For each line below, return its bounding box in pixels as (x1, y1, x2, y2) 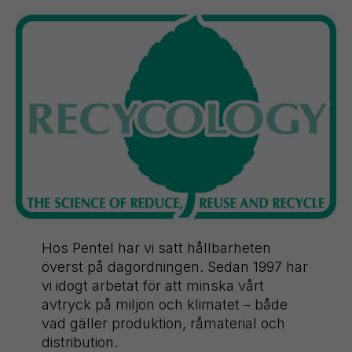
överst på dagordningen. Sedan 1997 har (41, 258, 308, 276)
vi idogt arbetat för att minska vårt (41, 277, 264, 295)
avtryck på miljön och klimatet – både (41, 296, 288, 313)
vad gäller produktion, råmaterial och (41, 315, 285, 332)
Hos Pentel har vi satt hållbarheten (41, 240, 271, 257)
